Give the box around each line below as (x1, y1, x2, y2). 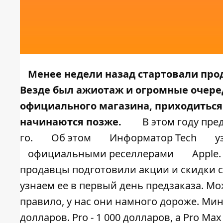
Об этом (51, 131, 94, 145)
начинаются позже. (20, 115, 124, 129)
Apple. (190, 147, 221, 161)
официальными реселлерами (28, 147, 174, 161)
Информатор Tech (110, 131, 197, 145)
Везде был (20, 83, 76, 97)
